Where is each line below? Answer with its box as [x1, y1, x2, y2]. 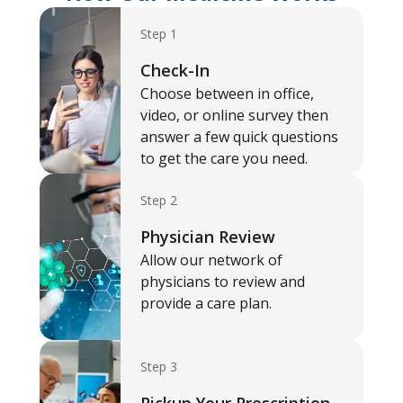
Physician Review [140, 226, 275, 247]
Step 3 [140, 358, 177, 375]
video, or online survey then [140, 105, 328, 125]
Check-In [140, 59, 210, 81]
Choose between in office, [140, 84, 314, 103]
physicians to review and [140, 272, 305, 291]
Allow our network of [140, 250, 282, 270]
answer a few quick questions [140, 127, 338, 147]
